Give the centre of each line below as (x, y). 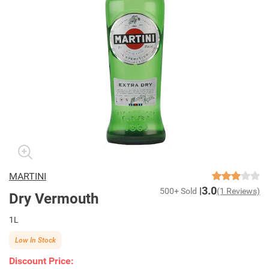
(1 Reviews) (238, 191)
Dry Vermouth (54, 199)
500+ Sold (178, 191)
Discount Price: (41, 261)
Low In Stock (35, 240)
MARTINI (28, 176)
